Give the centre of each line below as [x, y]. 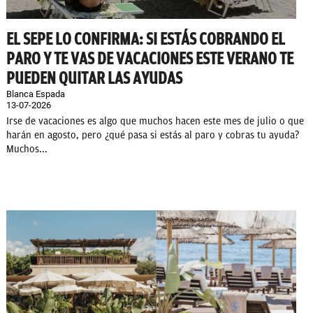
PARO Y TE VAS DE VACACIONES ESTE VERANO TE [150, 58]
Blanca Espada [36, 94]
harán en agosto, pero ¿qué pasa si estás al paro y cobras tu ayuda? [153, 135]
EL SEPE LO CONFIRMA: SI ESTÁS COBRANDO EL [146, 39]
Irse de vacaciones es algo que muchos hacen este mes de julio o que [155, 121]
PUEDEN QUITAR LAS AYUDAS [94, 78]
